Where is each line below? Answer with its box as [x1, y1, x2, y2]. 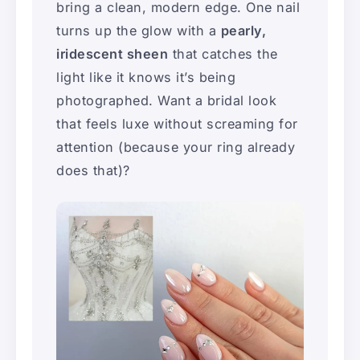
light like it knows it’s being [56, 68, 235, 85]
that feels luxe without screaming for [56, 115, 298, 132]
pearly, [220, 22, 266, 39]
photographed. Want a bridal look [56, 92, 276, 108]
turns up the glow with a [56, 22, 221, 39]
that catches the [168, 45, 278, 62]
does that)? [56, 162, 130, 178]
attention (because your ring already [56, 138, 295, 155]
